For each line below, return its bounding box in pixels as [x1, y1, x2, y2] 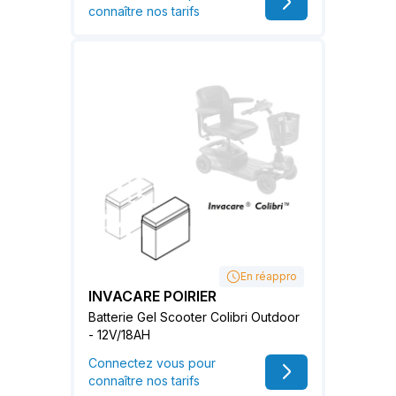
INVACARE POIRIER [88, 286, 217, 305]
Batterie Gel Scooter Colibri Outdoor [88, 308, 300, 324]
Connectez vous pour [88, 354, 216, 370]
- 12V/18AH [88, 326, 150, 342]
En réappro [240, 269, 297, 283]
